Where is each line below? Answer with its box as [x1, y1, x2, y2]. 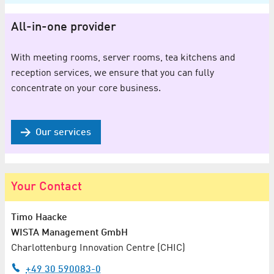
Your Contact [11, 180, 82, 193]
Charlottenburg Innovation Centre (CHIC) [11, 243, 185, 253]
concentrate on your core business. [11, 83, 161, 94]
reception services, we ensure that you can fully [11, 68, 214, 78]
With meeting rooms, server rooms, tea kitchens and [11, 53, 235, 63]
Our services [35, 127, 91, 138]
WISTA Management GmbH [11, 228, 128, 238]
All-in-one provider [11, 21, 116, 34]
